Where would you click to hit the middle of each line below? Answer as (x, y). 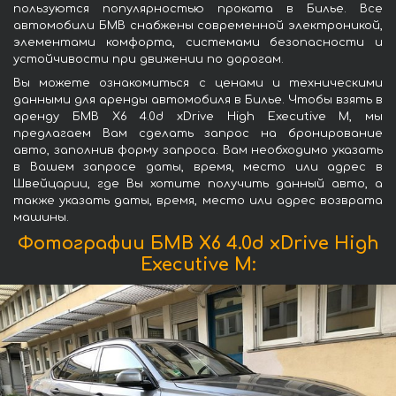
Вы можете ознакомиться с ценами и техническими (198, 83)
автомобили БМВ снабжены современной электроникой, (198, 25)
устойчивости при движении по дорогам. (148, 59)
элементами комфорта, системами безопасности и (198, 42)
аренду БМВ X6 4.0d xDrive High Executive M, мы (198, 116)
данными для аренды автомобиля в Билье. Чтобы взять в (198, 99)
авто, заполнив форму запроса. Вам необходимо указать (198, 150)
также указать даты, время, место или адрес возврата (198, 200)
